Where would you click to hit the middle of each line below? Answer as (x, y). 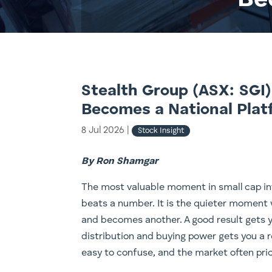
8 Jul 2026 (104, 130)
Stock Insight (161, 131)
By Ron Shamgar (120, 162)
